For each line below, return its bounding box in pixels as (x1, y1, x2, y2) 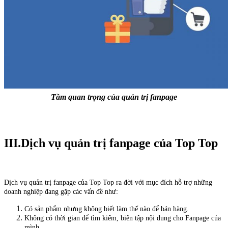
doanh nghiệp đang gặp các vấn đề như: (4, 187, 118, 195)
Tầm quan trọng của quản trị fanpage (51, 92, 177, 101)
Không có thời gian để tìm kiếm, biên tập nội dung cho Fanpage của (24, 214, 221, 222)
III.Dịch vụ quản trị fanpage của (4, 136, 172, 150)
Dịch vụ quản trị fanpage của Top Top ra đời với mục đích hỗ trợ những (4, 178, 212, 186)
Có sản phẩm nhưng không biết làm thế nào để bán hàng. (24, 205, 189, 213)
